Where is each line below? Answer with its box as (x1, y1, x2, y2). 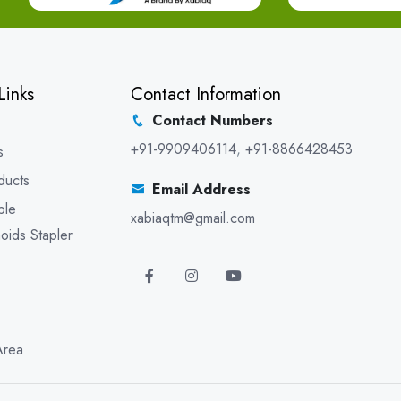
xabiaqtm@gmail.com (131, 208, 255, 228)
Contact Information (131, 81, 281, 107)
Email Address (152, 179, 251, 200)
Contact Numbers (152, 110, 273, 131)
